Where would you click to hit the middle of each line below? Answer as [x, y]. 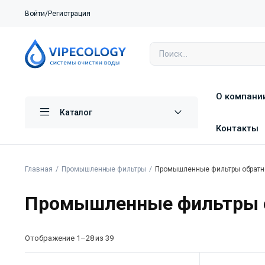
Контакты [237, 129]
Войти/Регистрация [58, 14]
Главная [39, 169]
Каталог [76, 113]
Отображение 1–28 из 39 [70, 238]
